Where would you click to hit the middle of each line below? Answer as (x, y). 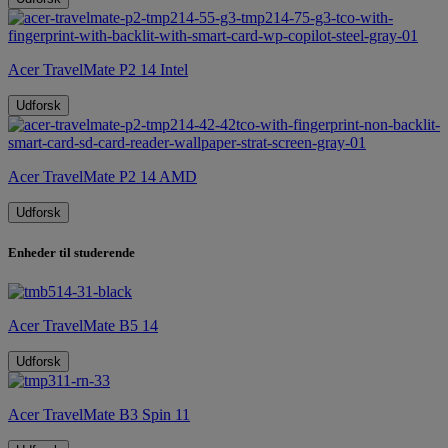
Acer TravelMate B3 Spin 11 (99, 415)
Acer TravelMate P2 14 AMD (102, 177)
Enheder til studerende (71, 253)
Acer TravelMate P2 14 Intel (98, 70)
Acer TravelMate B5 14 (83, 326)
